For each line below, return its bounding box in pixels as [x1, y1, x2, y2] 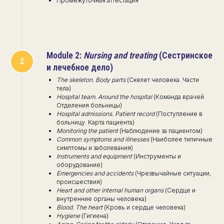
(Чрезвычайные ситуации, [133, 169, 211, 177]
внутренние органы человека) [56, 194, 146, 202]
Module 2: [46, 49, 83, 60]
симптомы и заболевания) [56, 143, 133, 151]
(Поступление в [156, 109, 202, 117]
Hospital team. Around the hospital [56, 92, 152, 100]
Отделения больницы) [56, 101, 122, 109]
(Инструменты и [132, 152, 181, 160]
